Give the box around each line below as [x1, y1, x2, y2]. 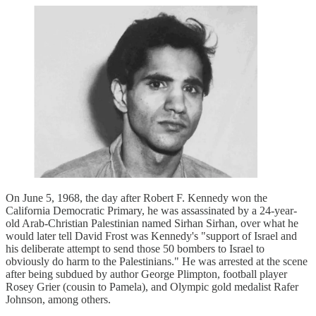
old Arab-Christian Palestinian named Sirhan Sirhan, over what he [6, 217, 298, 230]
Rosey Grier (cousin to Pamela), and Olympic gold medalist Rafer [6, 281, 298, 293]
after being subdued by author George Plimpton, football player [6, 268, 287, 281]
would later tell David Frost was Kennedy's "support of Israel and [6, 230, 297, 243]
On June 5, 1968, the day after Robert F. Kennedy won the [6, 192, 267, 205]
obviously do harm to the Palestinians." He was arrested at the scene [6, 255, 308, 268]
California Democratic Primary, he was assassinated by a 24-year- [6, 205, 297, 217]
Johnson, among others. [6, 293, 111, 306]
